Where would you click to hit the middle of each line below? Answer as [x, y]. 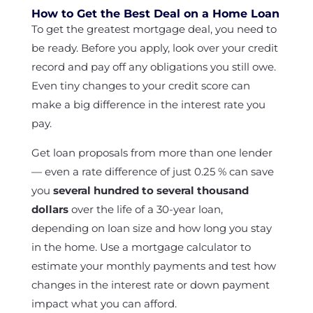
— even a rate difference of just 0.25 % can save [152, 172]
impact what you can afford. [104, 304]
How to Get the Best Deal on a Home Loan [155, 14]
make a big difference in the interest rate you [148, 104]
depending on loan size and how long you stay [151, 228]
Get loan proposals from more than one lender [152, 153]
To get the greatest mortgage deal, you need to [154, 29]
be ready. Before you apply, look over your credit [154, 48]
